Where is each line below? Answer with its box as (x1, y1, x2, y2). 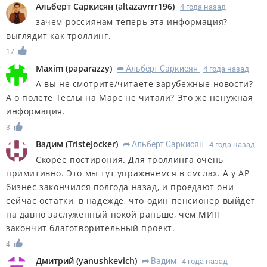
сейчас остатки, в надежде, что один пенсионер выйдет (6, 194, 256, 206)
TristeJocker (68, 138, 116, 150)
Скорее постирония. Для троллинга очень (36, 153, 223, 165)
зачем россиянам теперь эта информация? (36, 16, 228, 28)
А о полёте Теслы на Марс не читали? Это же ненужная (6, 91, 253, 103)
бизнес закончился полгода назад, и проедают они (6, 181, 234, 193)
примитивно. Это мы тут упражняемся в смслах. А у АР (6, 167, 250, 179)
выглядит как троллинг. (6, 30, 111, 42)
